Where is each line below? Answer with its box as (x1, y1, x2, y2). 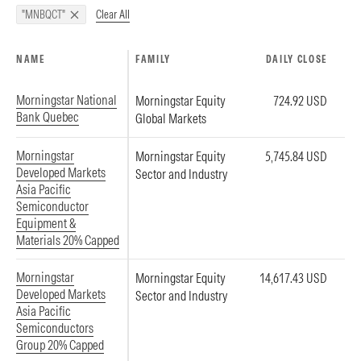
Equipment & (16, 215, 76, 231)
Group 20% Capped (16, 337, 104, 353)
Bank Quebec (16, 109, 79, 125)
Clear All (96, 6, 130, 22)
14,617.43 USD (259, 270, 327, 286)
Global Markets (135, 110, 206, 127)
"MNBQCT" (22, 7, 65, 22)
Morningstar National (16, 92, 117, 108)
